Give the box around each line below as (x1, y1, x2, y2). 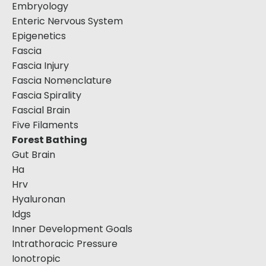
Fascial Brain (12, 103, 70, 117)
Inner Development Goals (12, 222, 132, 236)
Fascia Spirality (12, 88, 81, 102)
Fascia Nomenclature (12, 74, 112, 87)
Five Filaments (12, 118, 78, 132)
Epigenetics (12, 29, 66, 43)
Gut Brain (12, 148, 55, 161)
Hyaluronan (12, 192, 65, 206)
